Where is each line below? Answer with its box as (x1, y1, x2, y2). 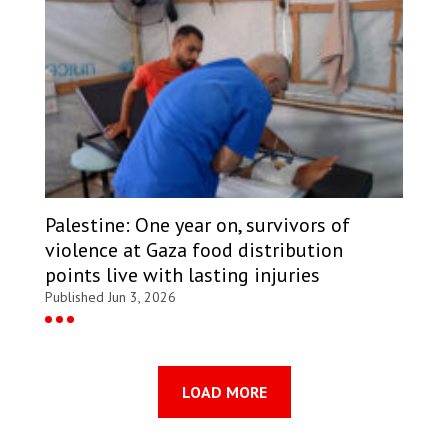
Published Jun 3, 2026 (45, 287, 176, 306)
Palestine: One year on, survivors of (45, 211, 350, 238)
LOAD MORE (181, 381, 267, 402)
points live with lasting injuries (45, 261, 320, 288)
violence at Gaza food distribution (45, 236, 343, 263)
